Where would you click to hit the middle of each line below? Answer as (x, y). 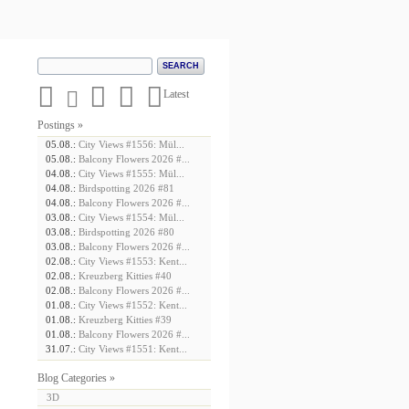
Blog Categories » (76, 378)
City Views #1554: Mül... (131, 218)
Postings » (60, 126)
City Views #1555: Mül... (131, 174)
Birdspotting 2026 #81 (126, 189)
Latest (176, 94)
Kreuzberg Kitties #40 (125, 276)
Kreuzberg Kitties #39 (125, 320)
